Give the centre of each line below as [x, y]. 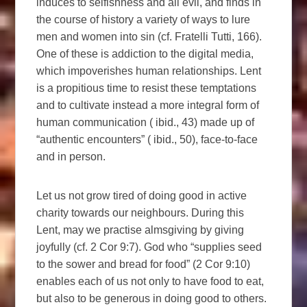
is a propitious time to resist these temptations [147, 88]
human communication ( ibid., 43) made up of [146, 122]
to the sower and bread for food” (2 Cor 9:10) [144, 264]
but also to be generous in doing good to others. [152, 298]
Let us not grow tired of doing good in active [142, 195]
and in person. [71, 156]
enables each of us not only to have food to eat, [150, 281]
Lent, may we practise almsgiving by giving [140, 230]
